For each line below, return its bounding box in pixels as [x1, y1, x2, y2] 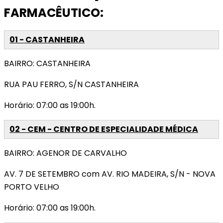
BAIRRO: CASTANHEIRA [4, 58, 91, 70]
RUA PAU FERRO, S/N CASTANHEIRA [4, 79, 139, 91]
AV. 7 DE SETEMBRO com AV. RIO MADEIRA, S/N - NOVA [4, 168, 216, 180]
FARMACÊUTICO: [4, 4, 104, 21]
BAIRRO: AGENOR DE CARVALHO [4, 147, 127, 159]
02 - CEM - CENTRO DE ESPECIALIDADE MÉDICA [9, 123, 198, 135]
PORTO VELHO [4, 181, 59, 193]
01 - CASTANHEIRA [9, 34, 85, 46]
